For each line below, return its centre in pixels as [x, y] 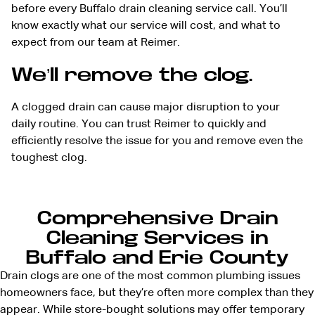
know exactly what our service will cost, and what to [146, 26]
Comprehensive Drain [157, 219]
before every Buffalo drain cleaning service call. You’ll [149, 9]
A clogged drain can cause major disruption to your [146, 108]
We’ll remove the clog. [132, 75]
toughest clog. [49, 159]
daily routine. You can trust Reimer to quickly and [139, 125]
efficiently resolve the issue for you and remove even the [157, 142]
